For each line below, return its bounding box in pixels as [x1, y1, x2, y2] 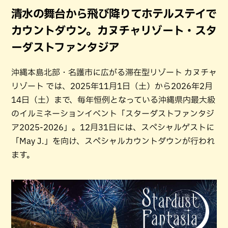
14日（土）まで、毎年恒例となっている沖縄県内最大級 [11, 96, 215, 104]
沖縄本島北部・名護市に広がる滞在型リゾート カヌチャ [11, 68, 217, 76]
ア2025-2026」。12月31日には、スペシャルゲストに [11, 123, 214, 131]
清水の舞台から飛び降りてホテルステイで [11, 8, 217, 19]
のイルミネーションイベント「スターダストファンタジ [11, 109, 214, 118]
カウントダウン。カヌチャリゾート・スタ [11, 25, 217, 36]
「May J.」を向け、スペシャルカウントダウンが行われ [11, 137, 215, 145]
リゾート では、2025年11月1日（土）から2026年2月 [11, 82, 213, 90]
